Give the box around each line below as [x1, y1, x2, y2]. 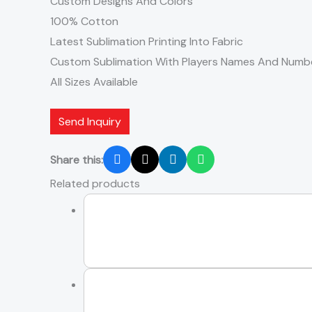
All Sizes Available [50, 75, 138, 90]
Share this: [50, 152, 103, 167]
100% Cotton [50, 14, 118, 29]
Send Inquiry [58, 114, 121, 130]
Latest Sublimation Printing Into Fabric [50, 34, 243, 49]
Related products [50, 176, 140, 192]
